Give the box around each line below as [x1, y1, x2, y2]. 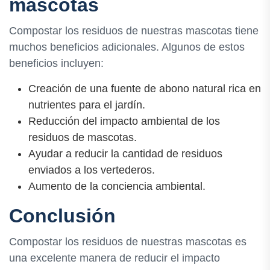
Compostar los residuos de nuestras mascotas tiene [9, 25, 259, 37]
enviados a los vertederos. [28, 164, 155, 177]
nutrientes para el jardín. [28, 99, 145, 111]
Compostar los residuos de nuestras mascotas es [9, 236, 246, 248]
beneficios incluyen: [9, 57, 104, 70]
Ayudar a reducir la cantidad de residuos [28, 148, 222, 160]
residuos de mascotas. [28, 131, 137, 144]
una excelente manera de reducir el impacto [9, 252, 220, 265]
